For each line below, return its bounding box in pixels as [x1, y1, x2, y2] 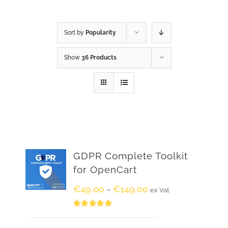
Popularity [85, 28, 116, 36]
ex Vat [150, 186, 169, 194]
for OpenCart [73, 163, 137, 176]
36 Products [81, 53, 117, 61]
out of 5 [73, 218, 94, 226]
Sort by [64, 28, 85, 36]
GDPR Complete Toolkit [73, 150, 188, 162]
